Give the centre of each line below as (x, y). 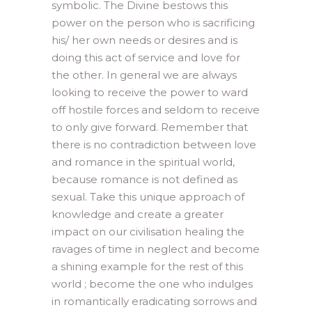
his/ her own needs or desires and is (145, 40)
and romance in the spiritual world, (143, 162)
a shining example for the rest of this (147, 267)
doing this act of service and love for (146, 58)
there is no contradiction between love (154, 145)
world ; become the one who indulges (152, 284)
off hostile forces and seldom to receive (156, 110)
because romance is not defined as (145, 180)
